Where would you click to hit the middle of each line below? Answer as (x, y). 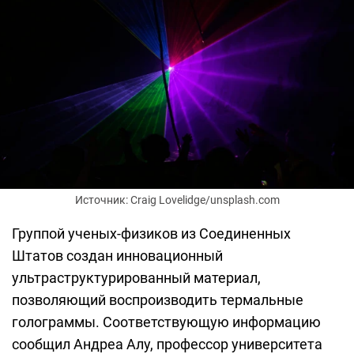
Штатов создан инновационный (117, 256)
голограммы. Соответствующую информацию (166, 322)
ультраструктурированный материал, (136, 278)
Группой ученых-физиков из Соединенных (151, 234)
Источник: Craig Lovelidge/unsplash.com (177, 200)
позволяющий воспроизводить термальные (158, 300)
